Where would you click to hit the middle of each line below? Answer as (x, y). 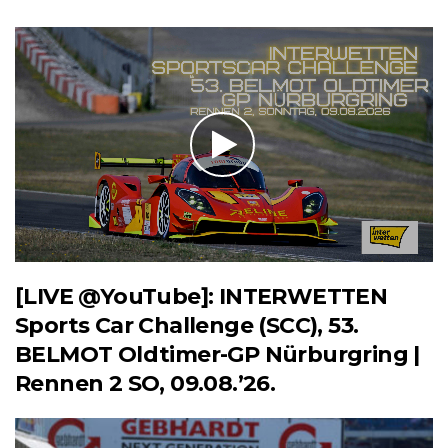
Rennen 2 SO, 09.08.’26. (145, 383)
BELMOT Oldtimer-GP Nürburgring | (217, 354)
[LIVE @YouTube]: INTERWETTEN (201, 296)
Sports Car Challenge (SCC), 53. (187, 325)
